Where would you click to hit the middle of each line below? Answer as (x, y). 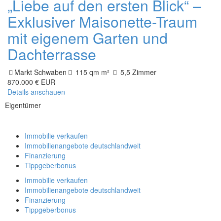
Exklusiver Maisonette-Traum (102, 21)
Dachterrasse (52, 54)
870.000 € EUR (31, 82)
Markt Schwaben (40, 72)
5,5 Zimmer (137, 72)
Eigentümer (23, 105)
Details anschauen (36, 92)
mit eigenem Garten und (88, 38)
